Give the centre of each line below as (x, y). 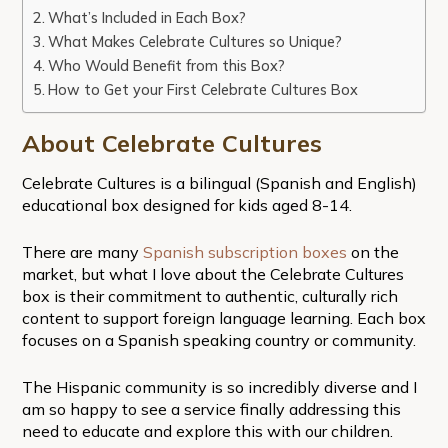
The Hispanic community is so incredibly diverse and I (219, 386)
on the (372, 251)
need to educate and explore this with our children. (207, 430)
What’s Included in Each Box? (146, 17)
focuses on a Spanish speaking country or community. (218, 339)
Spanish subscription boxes (244, 251)
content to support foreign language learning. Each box (223, 317)
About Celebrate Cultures (171, 142)
